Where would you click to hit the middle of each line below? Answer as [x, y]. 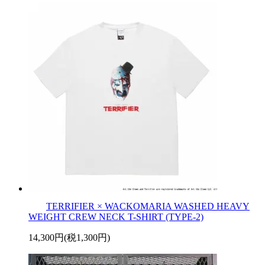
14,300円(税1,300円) [69, 237]
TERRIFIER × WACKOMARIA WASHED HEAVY [148, 206]
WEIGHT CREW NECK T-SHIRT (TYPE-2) [116, 216]
